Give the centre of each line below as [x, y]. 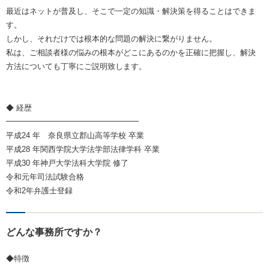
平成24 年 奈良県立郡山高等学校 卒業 [75, 136]
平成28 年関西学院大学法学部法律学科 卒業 [83, 150]
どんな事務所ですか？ [54, 232]
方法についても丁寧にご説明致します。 [76, 67]
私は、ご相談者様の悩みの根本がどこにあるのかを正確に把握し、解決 [131, 53]
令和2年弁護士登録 [39, 191]
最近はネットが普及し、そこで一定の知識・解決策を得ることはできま [131, 11]
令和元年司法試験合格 [45, 177]
